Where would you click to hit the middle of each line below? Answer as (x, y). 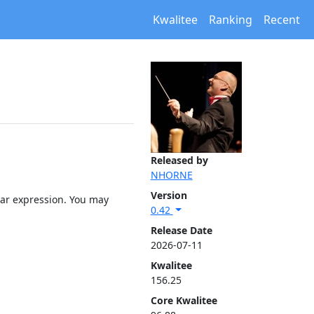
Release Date (181, 230)
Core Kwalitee (184, 300)
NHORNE (171, 175)
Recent (282, 20)
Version (169, 195)
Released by (179, 160)
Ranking (231, 20)
